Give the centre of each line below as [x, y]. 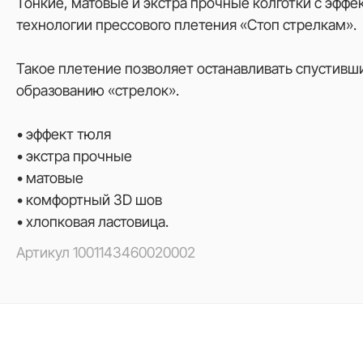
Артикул [45, 252]
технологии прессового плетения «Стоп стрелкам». [186, 25]
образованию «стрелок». [98, 90]
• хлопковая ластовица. [92, 222]
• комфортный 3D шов [89, 200]
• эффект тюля [64, 134]
